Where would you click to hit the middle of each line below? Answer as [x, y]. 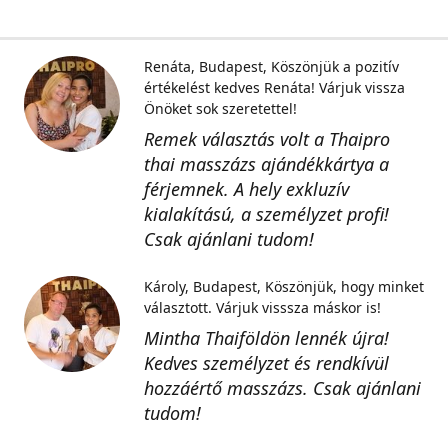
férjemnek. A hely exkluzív [246, 189]
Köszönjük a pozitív [334, 66]
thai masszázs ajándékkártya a [266, 164]
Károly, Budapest [200, 286]
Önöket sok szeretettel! [220, 108]
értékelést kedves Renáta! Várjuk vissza [274, 87]
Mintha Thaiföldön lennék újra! [266, 338]
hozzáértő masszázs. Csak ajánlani [282, 388]
